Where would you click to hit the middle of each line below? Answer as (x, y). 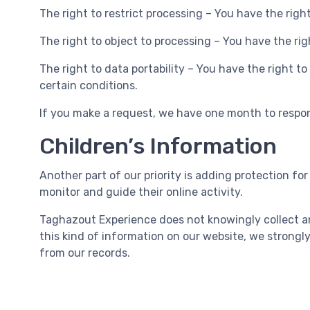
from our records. (85, 253)
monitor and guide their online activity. (141, 192)
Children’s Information (158, 146)
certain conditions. (89, 85)
